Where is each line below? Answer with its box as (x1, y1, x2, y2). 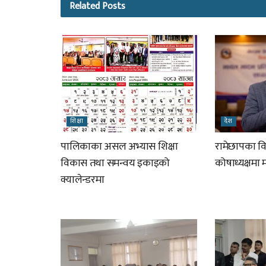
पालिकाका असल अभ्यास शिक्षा (61, 138, 178, 156)
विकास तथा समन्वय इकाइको (61, 154, 170, 172)
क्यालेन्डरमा (61, 171, 104, 189)
